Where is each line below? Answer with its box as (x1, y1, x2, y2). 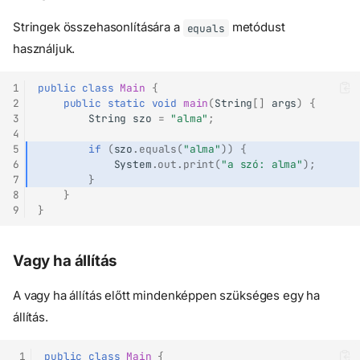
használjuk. (13, 41, 76, 57)
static (107, 96, 145, 110)
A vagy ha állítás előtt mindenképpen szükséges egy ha (13, 288, 321, 304)
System (113, 157, 152, 171)
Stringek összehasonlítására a (13, 19, 183, 35)
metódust (228, 19, 285, 35)
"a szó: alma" (221, 157, 304, 171)
